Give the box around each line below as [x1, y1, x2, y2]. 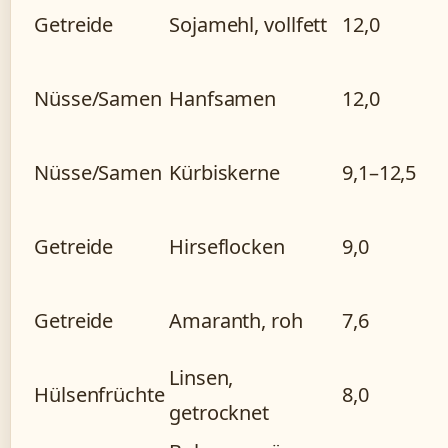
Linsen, [169, 364, 234, 392]
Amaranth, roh [169, 307, 303, 335]
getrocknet [169, 399, 270, 427]
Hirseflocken [169, 233, 285, 261]
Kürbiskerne [169, 159, 280, 187]
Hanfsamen [169, 85, 277, 113]
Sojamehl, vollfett [169, 11, 328, 39]
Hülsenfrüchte [34, 381, 165, 409]
